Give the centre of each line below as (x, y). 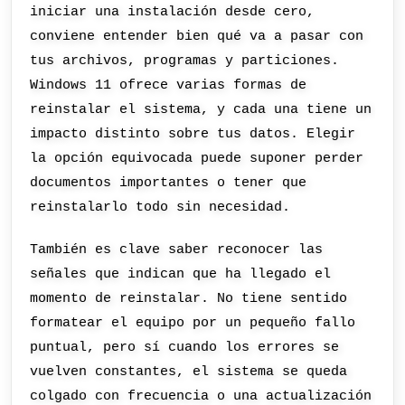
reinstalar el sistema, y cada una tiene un (201, 109)
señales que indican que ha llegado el (181, 274)
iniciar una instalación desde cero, (173, 11)
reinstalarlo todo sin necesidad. (160, 207)
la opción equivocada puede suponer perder (197, 158)
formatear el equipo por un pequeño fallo (193, 323)
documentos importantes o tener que (169, 182)
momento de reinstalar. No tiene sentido (189, 299)
